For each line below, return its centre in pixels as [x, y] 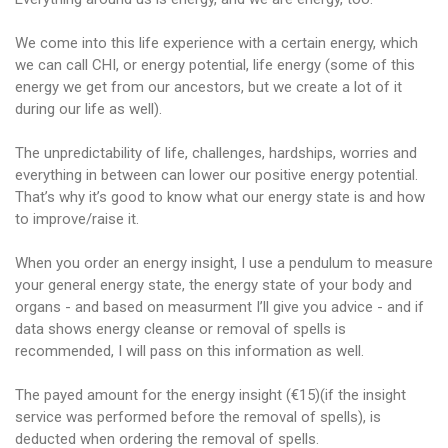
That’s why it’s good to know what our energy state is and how [220, 197]
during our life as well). [88, 109]
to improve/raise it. [77, 219]
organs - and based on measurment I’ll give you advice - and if [219, 307]
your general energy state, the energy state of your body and [213, 285]
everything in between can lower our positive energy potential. [216, 175]
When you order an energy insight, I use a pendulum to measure [224, 263]
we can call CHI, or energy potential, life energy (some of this [215, 65]
